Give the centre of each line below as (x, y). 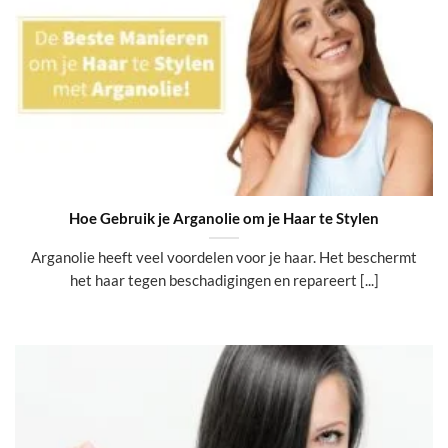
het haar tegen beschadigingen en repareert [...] (224, 280)
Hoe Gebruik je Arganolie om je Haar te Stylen (224, 217)
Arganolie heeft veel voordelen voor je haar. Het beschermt (224, 257)
